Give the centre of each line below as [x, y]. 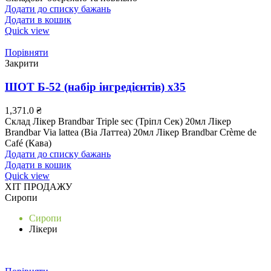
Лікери [43, 229]
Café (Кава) [28, 143]
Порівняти [27, 53]
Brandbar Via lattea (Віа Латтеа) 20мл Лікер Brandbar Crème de [131, 132]
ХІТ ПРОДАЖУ [38, 186]
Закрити [22, 64]
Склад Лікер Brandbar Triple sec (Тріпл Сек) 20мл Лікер [118, 121]
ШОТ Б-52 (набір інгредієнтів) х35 [95, 87]
